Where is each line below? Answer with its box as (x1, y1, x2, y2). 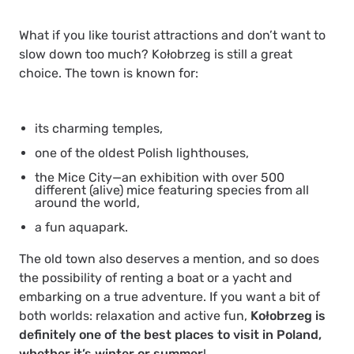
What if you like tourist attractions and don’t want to (19, 27, 326, 43)
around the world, (35, 194, 140, 210)
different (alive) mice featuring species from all (35, 182, 309, 198)
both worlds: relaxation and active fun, (19, 307, 250, 323)
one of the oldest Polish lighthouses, (35, 145, 249, 160)
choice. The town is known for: (19, 65, 198, 81)
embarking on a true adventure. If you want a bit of (19, 288, 320, 304)
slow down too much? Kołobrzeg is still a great (19, 46, 292, 62)
